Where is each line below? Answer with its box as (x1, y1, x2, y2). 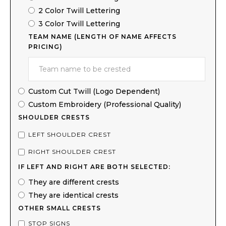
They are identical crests (28, 190, 119, 200)
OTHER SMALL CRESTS (18, 204, 101, 212)
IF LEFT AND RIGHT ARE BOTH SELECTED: (18, 162, 171, 171)
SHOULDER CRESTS (18, 113, 90, 121)
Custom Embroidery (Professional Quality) (28, 99, 181, 109)
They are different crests (28, 177, 119, 187)
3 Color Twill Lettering (38, 19, 120, 28)
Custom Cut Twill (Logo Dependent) (28, 86, 160, 96)
